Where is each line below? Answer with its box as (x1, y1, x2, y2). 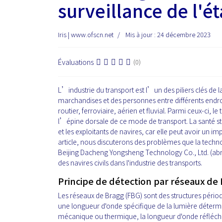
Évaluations (58, 56, 94, 67)
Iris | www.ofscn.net (58, 30, 113, 39)
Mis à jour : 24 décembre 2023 (125, 30, 211, 39)
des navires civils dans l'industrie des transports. (58, 158, 202, 167)
